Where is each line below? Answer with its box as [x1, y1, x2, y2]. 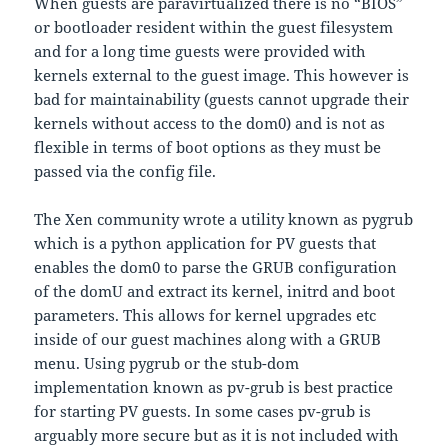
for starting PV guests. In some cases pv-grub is [34, 401, 372, 422]
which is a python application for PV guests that [34, 233, 377, 254]
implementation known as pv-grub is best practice [34, 377, 394, 398]
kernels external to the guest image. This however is [34, 65, 410, 86]
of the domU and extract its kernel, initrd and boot [34, 281, 396, 302]
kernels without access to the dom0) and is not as [34, 113, 386, 134]
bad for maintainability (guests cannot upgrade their [34, 89, 410, 110]
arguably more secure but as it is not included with [34, 425, 400, 446]
